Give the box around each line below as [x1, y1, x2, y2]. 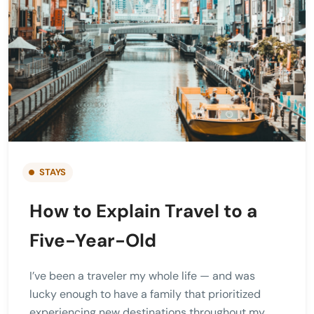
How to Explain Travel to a [29, 199, 257, 224]
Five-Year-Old [29, 228, 156, 253]
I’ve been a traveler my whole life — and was [29, 268, 255, 284]
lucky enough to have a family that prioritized [29, 287, 261, 302]
